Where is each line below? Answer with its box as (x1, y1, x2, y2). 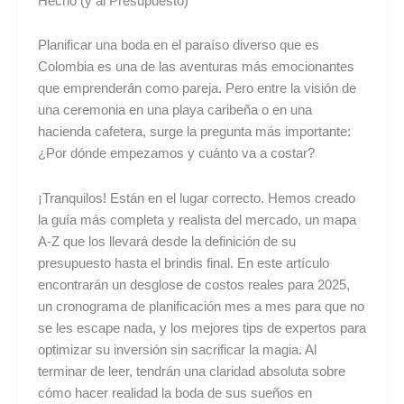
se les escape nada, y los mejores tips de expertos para (37, 320, 366, 335)
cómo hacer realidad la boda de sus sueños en (37, 385, 312, 400)
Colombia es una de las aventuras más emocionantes (37, 60, 354, 75)
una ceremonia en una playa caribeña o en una (37, 103, 312, 118)
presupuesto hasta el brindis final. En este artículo (37, 255, 329, 271)
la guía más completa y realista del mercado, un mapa (37, 212, 356, 227)
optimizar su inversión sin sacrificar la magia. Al (37, 342, 317, 357)
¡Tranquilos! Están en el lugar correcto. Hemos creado (37, 190, 355, 206)
